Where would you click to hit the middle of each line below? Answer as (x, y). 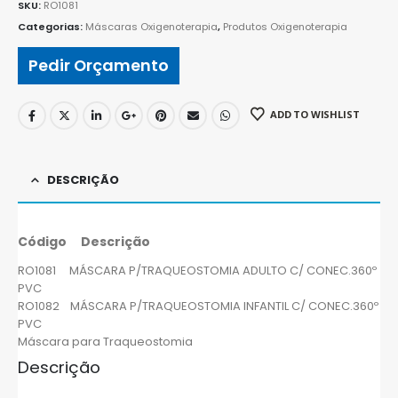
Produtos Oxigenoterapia (285, 26)
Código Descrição (84, 242)
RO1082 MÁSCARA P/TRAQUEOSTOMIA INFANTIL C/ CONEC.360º (198, 306)
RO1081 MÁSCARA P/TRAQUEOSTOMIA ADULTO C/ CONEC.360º (197, 271)
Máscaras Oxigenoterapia (151, 26)
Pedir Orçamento (99, 66)
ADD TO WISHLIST (314, 114)
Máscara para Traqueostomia (105, 342)
